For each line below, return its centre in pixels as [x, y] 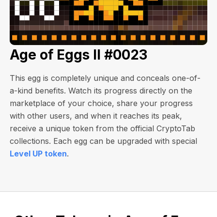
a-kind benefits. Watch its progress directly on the [101, 91]
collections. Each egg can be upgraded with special [103, 141]
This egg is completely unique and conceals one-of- [105, 78]
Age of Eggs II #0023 [78, 55]
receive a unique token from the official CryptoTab [102, 128]
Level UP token [38, 154]
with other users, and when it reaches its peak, [96, 116]
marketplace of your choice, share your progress [101, 103]
